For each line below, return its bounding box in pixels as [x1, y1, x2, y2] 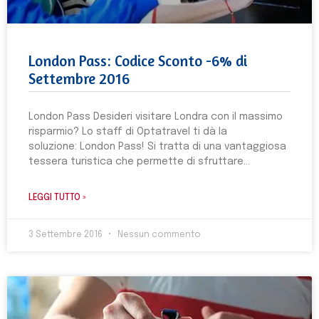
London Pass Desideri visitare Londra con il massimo [28, 112, 283, 122]
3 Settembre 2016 [28, 231, 105, 239]
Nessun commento [115, 231, 201, 239]
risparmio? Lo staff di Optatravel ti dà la [28, 127, 227, 137]
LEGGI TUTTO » [28, 194, 86, 202]
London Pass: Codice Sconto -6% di [28, 52, 247, 70]
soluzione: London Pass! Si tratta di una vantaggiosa [28, 142, 286, 152]
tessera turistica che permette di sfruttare [28, 157, 244, 167]
